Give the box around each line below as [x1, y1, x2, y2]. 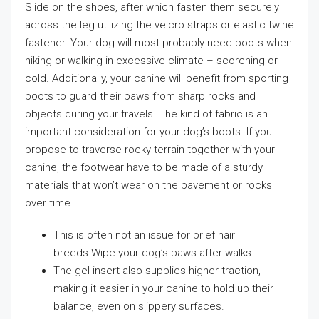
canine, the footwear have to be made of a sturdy [25, 161, 263, 174]
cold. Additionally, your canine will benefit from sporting [25, 72, 288, 85]
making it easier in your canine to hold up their [53, 282, 273, 295]
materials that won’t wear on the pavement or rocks [25, 179, 272, 192]
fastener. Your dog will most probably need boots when [25, 36, 292, 49]
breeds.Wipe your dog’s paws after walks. [53, 246, 254, 259]
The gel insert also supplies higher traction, [53, 264, 261, 277]
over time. [25, 197, 73, 209]
